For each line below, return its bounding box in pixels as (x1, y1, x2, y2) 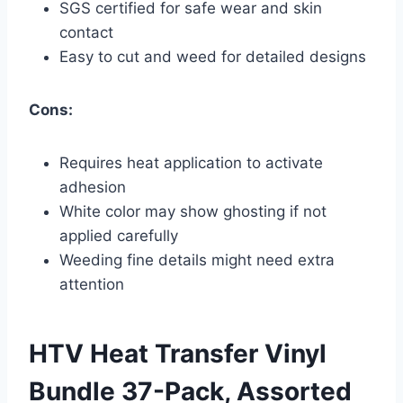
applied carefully (59, 226, 178, 245)
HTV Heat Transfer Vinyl (29, 337, 327, 369)
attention (59, 274, 124, 293)
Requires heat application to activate (59, 153, 323, 172)
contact (59, 22, 113, 41)
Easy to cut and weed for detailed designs (59, 47, 366, 66)
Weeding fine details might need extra (59, 250, 335, 269)
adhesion (59, 177, 126, 196)
